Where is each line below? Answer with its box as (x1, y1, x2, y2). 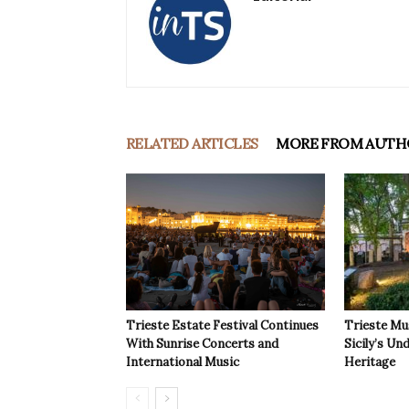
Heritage (344, 354, 395, 371)
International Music (126, 354, 239, 371)
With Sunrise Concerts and (126, 336, 278, 352)
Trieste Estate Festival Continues (126, 318, 319, 334)
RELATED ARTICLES (126, 134, 258, 153)
